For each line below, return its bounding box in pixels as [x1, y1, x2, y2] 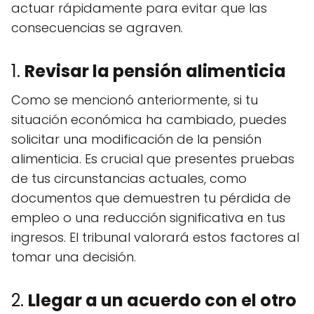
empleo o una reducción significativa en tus [11, 209, 285, 227]
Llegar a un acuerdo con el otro [28, 289, 296, 313]
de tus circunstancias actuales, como [11, 170, 247, 188]
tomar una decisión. [11, 248, 136, 266]
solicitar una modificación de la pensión [11, 130, 261, 149]
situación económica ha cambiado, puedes [11, 111, 287, 129]
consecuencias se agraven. [11, 19, 183, 37]
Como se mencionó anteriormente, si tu [11, 91, 258, 109]
